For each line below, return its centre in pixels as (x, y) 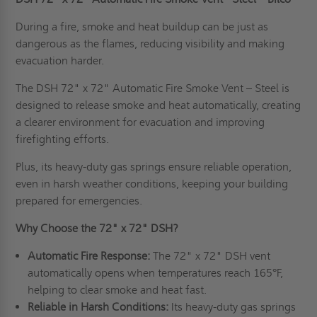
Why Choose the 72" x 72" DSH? (97, 229)
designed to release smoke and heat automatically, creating (158, 105)
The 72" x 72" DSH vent (211, 256)
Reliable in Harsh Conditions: (99, 307)
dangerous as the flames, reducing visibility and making (150, 44)
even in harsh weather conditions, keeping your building (152, 184)
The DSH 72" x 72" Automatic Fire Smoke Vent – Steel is (153, 88)
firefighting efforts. (63, 139)
